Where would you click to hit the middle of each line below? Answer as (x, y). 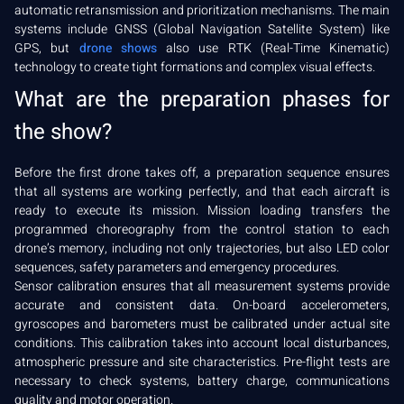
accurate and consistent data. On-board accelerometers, (202, 305)
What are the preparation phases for (202, 99)
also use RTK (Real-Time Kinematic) (273, 48)
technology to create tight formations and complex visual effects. (195, 67)
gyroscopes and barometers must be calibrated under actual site (202, 324)
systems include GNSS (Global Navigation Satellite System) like (202, 29)
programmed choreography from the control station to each (202, 229)
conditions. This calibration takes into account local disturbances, (202, 343)
